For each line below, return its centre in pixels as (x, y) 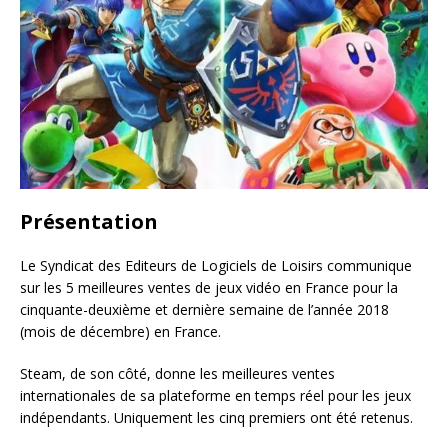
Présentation (89, 221)
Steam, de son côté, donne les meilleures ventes (177, 373)
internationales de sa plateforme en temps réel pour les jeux (215, 395)
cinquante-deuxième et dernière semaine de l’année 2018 (204, 309)
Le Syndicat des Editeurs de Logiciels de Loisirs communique (216, 265)
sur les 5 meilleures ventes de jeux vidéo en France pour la (209, 287)
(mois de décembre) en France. (120, 331)
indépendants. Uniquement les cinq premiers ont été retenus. (216, 417)
